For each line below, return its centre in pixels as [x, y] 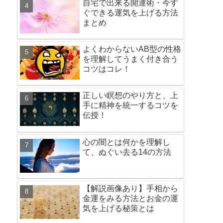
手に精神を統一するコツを [130, 106]
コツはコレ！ [107, 69]
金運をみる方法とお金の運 [130, 199]
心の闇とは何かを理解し [126, 142]
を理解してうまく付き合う [130, 59]
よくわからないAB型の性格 [132, 49]
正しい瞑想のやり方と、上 [130, 96]
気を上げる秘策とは [118, 209]
